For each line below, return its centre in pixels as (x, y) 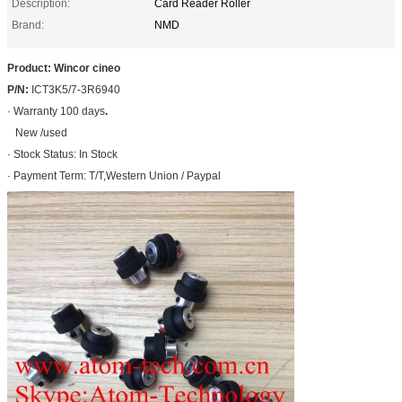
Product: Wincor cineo (64, 68)
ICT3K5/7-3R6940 (76, 89)
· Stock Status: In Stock (62, 154)
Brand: (28, 25)
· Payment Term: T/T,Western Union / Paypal (114, 175)
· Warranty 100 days (56, 111)
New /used (41, 132)
